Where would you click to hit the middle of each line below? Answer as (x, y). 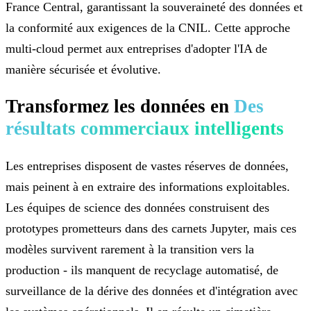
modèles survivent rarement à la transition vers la (130, 249)
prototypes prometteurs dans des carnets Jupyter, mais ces (151, 228)
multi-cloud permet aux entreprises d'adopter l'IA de (136, 49)
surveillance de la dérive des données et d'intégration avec (152, 291)
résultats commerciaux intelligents (145, 129)
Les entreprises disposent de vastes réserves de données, (147, 166)
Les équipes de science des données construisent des (137, 207)
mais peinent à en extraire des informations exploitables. (148, 186)
